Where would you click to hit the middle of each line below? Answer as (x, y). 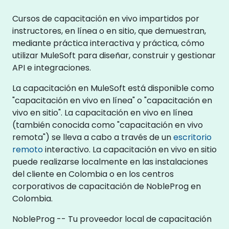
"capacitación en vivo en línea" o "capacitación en (112, 100)
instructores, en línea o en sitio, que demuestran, (109, 31)
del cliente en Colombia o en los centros (93, 174)
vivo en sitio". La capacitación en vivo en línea (102, 112)
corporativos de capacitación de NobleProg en (107, 186)
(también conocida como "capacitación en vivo (108, 125)
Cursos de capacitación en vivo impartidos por (106, 18)
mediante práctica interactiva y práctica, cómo (108, 43)
